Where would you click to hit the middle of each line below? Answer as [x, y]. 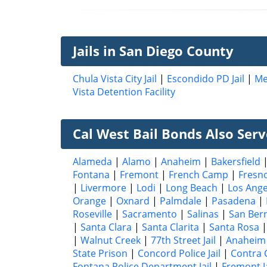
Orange [89, 201]
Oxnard [133, 201]
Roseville [92, 214]
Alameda [92, 161]
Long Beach [192, 187]
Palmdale [181, 201]
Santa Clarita [170, 227]
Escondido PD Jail [206, 78]
